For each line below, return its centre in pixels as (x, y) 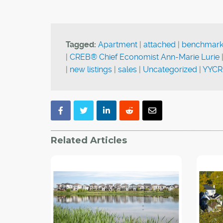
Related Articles (89, 140)
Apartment (118, 45)
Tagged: (81, 45)
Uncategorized (170, 69)
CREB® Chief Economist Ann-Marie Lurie (145, 57)
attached (160, 45)
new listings (91, 69)
